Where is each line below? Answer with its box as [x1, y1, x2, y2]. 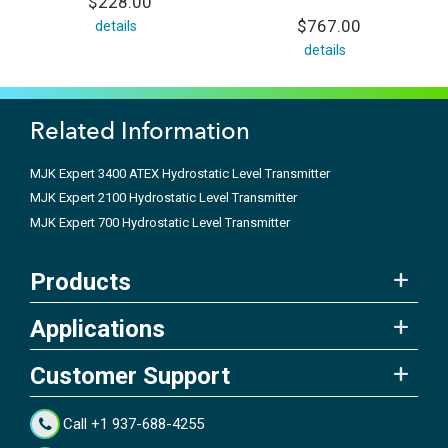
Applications [30, 315, 165, 344]
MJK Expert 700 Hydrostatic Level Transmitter [30, 214, 290, 230]
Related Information [30, 115, 250, 145]
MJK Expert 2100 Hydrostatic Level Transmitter [30, 190, 297, 206]
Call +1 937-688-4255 [63, 415, 205, 434]
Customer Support [30, 362, 230, 391]
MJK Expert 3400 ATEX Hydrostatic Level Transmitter [30, 165, 330, 181]
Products [30, 268, 131, 297]
